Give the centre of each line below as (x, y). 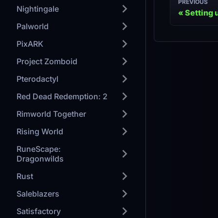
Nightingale (38, 9)
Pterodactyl (37, 79)
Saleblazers (38, 194)
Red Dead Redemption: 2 (62, 96)
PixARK (30, 44)
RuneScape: (39, 149)
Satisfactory (39, 211)
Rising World (40, 131)
